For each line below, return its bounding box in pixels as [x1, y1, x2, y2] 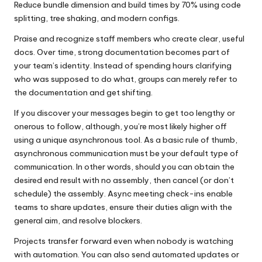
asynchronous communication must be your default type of [14, 148, 239, 158]
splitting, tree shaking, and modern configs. [14, 13, 180, 23]
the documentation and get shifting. [14, 87, 153, 98]
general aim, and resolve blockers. [14, 215, 142, 226]
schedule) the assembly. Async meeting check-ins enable [14, 188, 233, 199]
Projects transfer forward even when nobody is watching [14, 236, 233, 246]
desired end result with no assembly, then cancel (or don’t [14, 175, 234, 185]
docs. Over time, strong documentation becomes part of [14, 47, 230, 57]
